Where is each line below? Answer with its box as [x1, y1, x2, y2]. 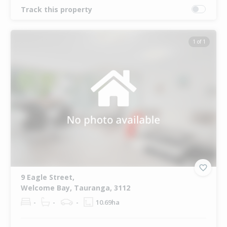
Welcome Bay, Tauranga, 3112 [20, 183, 130, 193]
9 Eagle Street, [20, 172, 74, 182]
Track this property [20, 4, 92, 14]
